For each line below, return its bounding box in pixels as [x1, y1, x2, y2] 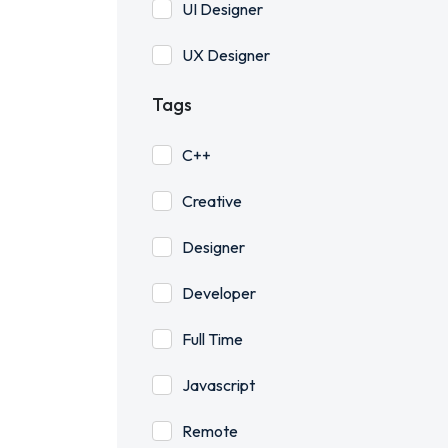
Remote [182, 421, 238, 441]
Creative [182, 191, 242, 211]
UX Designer [182, 45, 270, 65]
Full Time [182, 329, 243, 349]
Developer [182, 283, 256, 303]
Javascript [182, 375, 255, 395]
